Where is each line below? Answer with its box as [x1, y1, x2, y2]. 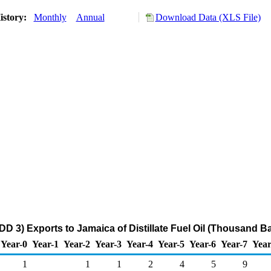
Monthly [33, 12, 67, 22]
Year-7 [221, 239, 247, 249]
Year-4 [126, 239, 153, 249]
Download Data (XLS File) [155, 12, 261, 22]
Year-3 [95, 239, 122, 249]
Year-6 [189, 239, 216, 249]
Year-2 [64, 239, 90, 249]
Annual [76, 12, 105, 22]
